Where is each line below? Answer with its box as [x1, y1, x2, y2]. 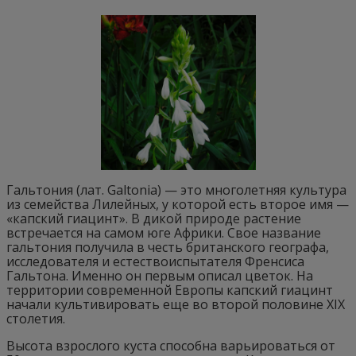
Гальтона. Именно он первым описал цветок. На [6, 267, 313, 284]
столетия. [6, 310, 65, 327]
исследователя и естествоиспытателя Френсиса [6, 253, 304, 270]
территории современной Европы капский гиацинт [6, 281, 333, 299]
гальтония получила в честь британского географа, [6, 238, 329, 256]
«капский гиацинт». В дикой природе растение [6, 210, 301, 227]
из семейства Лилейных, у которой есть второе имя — [6, 195, 349, 213]
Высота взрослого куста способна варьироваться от [6, 337, 335, 354]
